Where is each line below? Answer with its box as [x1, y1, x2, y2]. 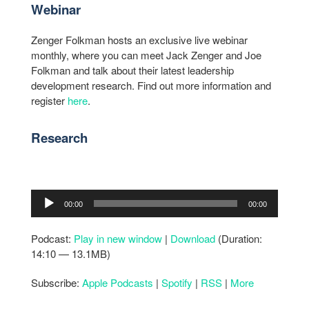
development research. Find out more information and [31, 78, 271, 93]
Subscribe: [31, 275, 82, 290]
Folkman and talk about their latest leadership [31, 63, 234, 78]
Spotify [161, 275, 192, 290]
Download [170, 231, 215, 246]
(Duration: [215, 231, 262, 246]
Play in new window [74, 231, 162, 246]
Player [30, 204, 59, 219]
